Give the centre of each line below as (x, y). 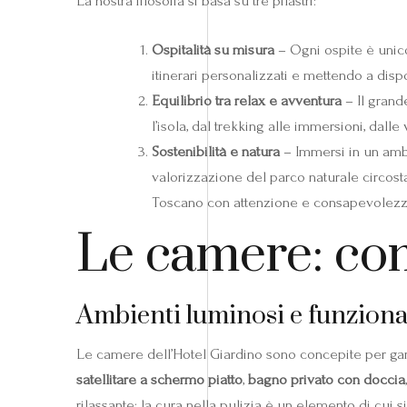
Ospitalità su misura (213, 49)
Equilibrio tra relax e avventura (247, 100)
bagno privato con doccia (327, 379)
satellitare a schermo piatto (159, 379)
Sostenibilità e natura (216, 151)
